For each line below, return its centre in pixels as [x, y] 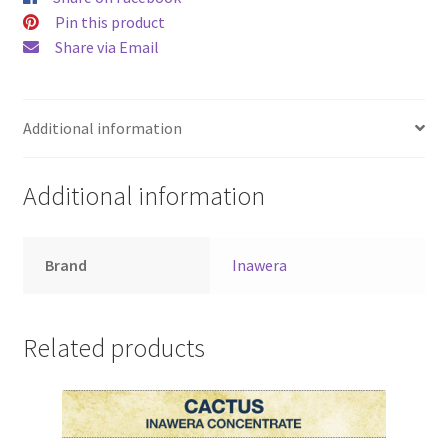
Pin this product [109, 22]
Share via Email [106, 47]
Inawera [260, 265]
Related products [113, 348]
